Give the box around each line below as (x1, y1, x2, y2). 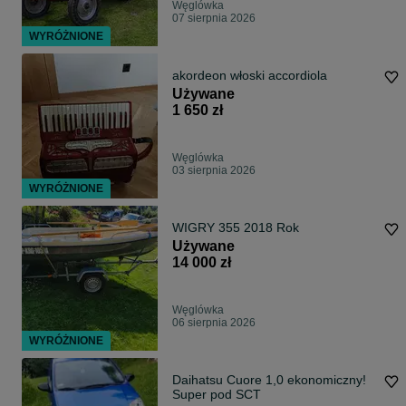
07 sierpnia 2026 (172, 12, 256, 25)
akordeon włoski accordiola (172, 68, 327, 83)
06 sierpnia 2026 (172, 316, 256, 330)
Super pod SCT (172, 387, 261, 402)
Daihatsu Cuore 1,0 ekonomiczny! (172, 372, 287, 388)
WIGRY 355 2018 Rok (172, 220, 299, 236)
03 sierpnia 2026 (172, 164, 256, 178)
